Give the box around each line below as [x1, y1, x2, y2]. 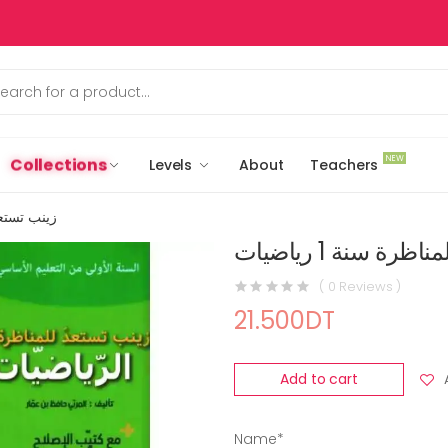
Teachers [310, 154, 379, 175]
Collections [12, 153, 106, 176]
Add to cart [280, 369, 358, 389]
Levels [148, 154, 193, 175]
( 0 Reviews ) [319, 276, 402, 296]
